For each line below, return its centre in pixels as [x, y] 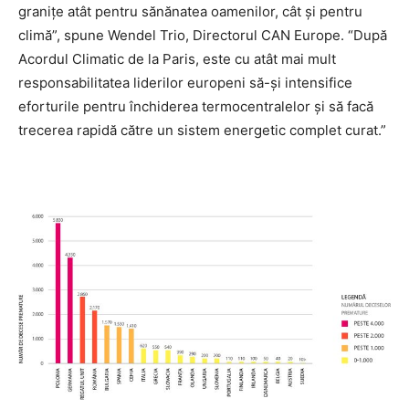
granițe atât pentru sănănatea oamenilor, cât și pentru [190, 12]
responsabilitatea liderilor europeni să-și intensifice [185, 83]
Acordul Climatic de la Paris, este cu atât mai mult [177, 59]
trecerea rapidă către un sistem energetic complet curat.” [202, 131]
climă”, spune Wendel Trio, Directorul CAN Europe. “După [203, 36]
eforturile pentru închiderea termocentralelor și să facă [196, 107]
